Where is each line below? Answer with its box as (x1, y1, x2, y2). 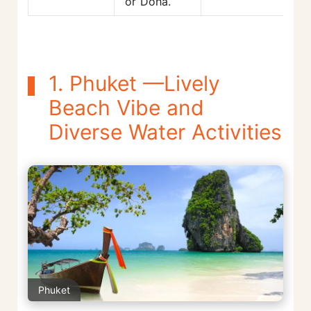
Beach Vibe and (49, 94, 204, 120)
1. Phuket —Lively (49, 70, 220, 96)
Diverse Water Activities (49, 119, 282, 144)
